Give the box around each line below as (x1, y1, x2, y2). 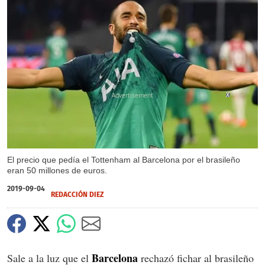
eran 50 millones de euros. (7, 166, 107, 176)
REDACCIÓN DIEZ (51, 190, 104, 199)
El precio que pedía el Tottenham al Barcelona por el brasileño (7, 155, 240, 165)
